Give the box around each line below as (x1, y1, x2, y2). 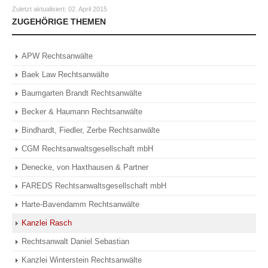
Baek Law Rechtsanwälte (22, 69, 109, 79)
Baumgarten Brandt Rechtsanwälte (22, 88, 142, 98)
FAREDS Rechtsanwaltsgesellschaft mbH (22, 181, 166, 190)
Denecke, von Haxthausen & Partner (22, 162, 148, 172)
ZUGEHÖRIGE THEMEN (12, 16, 106, 26)
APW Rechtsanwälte (22, 51, 93, 60)
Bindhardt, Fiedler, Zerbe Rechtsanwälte (22, 125, 160, 135)
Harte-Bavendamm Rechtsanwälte (22, 199, 139, 209)
